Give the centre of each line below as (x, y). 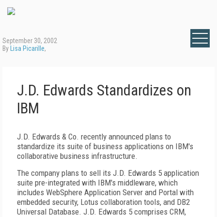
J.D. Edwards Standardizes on (104, 90)
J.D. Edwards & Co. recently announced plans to (94, 137)
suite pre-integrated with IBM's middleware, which (97, 183)
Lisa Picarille (27, 48)
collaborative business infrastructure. (77, 156)
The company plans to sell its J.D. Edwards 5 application (108, 173)
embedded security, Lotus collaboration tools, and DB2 (103, 202)
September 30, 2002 (30, 41)
